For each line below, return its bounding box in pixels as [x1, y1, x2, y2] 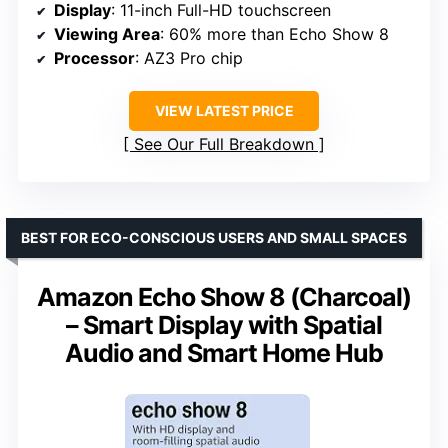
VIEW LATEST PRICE [154, 102, 294, 120]
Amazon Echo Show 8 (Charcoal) [37, 282, 411, 313]
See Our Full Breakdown [134, 134, 314, 155]
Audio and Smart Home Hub [65, 338, 383, 369]
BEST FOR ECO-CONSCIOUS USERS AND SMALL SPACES [21, 229, 407, 247]
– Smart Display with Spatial [66, 310, 382, 341]
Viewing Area [54, 24, 160, 45]
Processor [54, 48, 135, 69]
